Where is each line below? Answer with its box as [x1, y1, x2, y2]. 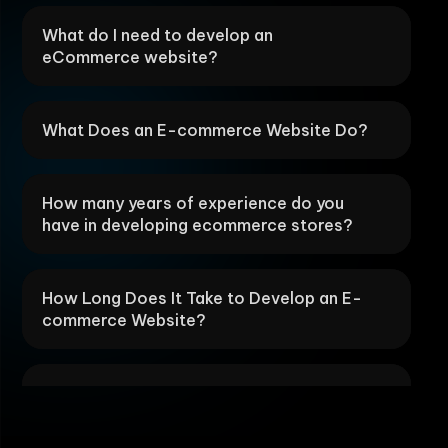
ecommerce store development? [42, 404, 302, 425]
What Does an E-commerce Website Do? [42, 119, 368, 140]
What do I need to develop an [42, 24, 273, 45]
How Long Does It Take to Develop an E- [42, 287, 362, 308]
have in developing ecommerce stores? [42, 214, 353, 235]
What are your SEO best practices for [42, 382, 341, 403]
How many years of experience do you [42, 192, 344, 213]
